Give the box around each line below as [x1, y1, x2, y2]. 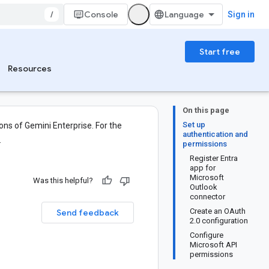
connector [190, 192, 225, 201]
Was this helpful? [33, 176, 93, 185]
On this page [183, 106, 229, 115]
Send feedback [56, 207, 119, 218]
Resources [8, 63, 52, 74]
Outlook [190, 183, 217, 192]
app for [190, 163, 216, 172]
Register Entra [190, 154, 238, 163]
